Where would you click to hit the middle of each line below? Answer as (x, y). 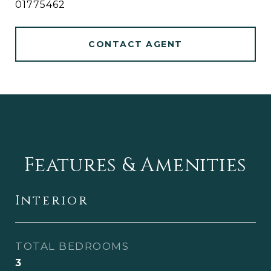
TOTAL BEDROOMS (72, 246)
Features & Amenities (135, 165)
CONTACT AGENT (135, 44)
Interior (52, 201)
